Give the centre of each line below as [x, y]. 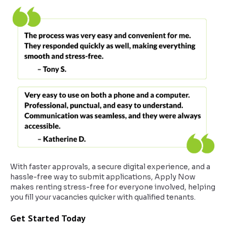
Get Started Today [48, 218]
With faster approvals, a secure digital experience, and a [110, 166]
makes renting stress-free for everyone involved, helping [113, 187]
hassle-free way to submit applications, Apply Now [103, 177]
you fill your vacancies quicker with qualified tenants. [103, 197]
